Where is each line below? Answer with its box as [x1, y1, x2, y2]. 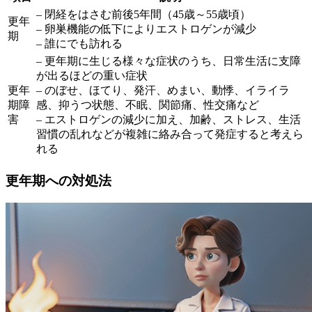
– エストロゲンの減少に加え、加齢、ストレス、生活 [36, 113, 301, 125]
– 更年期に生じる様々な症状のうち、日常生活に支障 [36, 54, 301, 67]
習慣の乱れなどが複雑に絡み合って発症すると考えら [36, 127, 304, 140]
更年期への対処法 [6, 173, 111, 188]
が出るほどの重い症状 [36, 69, 148, 81]
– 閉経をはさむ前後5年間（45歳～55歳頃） [36, 8, 251, 20]
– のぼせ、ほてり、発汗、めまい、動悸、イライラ [36, 84, 290, 96]
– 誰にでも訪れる [36, 37, 123, 49]
